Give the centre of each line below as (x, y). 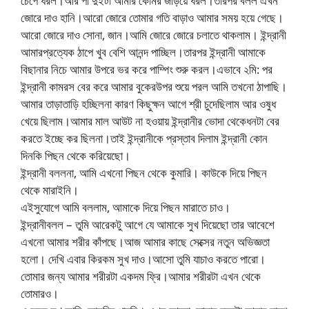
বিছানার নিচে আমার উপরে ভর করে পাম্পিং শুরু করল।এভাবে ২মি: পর (147, 69)
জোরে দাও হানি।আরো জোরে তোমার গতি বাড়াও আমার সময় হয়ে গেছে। (152, 17)
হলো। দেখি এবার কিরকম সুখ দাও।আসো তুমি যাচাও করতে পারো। (143, 259)
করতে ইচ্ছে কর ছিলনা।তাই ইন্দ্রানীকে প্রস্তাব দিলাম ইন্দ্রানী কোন (144, 138)
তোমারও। (40, 293)
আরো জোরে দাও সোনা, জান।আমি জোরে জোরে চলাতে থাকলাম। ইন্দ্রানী (153, 34)
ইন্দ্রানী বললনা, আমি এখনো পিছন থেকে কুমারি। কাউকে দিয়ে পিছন (144, 172)
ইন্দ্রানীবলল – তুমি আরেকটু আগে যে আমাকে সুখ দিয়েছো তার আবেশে (148, 224)
